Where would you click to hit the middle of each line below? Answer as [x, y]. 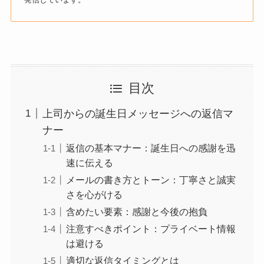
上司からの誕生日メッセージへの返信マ [138, 113]
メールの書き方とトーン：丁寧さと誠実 [151, 179]
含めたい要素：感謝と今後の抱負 [136, 211]
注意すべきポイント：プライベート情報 [151, 228]
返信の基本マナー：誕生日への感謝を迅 [151, 148]
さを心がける [94, 194]
